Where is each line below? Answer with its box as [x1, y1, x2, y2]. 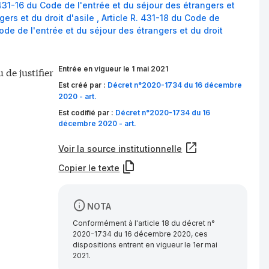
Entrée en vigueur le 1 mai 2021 [58, 64, 169, 74]
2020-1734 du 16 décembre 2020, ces [73, 229, 208, 239]
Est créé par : [58, 80, 108, 89]
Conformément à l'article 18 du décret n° [73, 219, 216, 228]
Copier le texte [58, 162, 120, 173]
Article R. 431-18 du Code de [101, 13, 220, 23]
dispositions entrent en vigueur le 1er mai [73, 240, 218, 250]
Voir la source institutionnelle [58, 143, 183, 154]
